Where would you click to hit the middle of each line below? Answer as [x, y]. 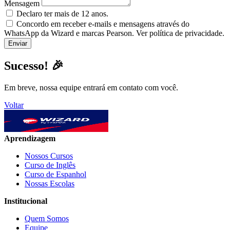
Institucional [26, 201]
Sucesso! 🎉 [34, 65]
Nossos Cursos [49, 156]
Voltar [14, 105]
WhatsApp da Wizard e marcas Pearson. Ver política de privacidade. [114, 33]
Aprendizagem [30, 138]
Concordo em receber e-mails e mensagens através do [103, 24]
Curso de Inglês [50, 165]
